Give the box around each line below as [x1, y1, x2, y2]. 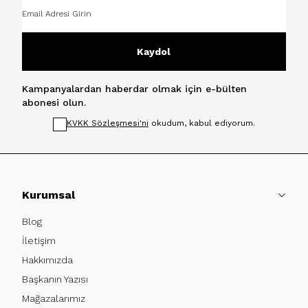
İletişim [22, 234, 56, 246]
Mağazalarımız [22, 292, 85, 304]
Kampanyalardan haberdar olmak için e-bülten [22, 82, 247, 94]
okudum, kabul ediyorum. [148, 118, 255, 128]
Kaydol [137, 45, 171, 57]
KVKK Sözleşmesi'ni [66, 118, 148, 128]
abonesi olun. [22, 96, 86, 108]
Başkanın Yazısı [22, 273, 88, 285]
